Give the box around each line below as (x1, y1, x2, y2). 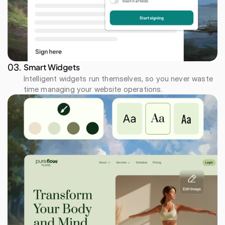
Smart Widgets (23, 62, 80, 72)
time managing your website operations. (23, 84, 163, 94)
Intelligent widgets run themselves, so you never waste (23, 74, 213, 83)
